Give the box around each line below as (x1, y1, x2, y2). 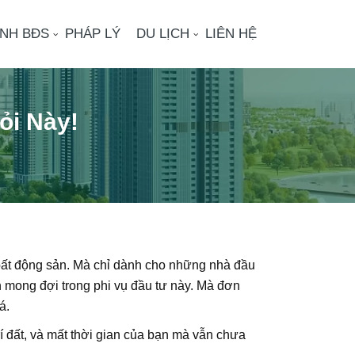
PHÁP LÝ (65, 25, 120, 41)
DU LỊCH (136, 25, 189, 41)
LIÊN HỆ (205, 25, 257, 41)
